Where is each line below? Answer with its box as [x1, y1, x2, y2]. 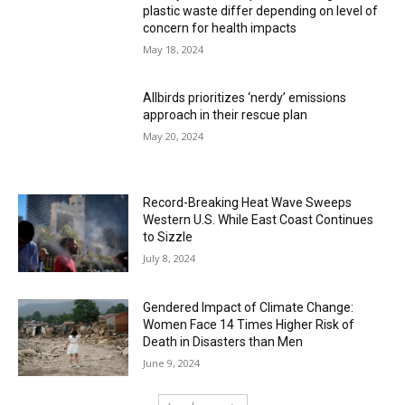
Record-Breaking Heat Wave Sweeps [143, 195, 353, 211]
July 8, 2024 [143, 251, 196, 266]
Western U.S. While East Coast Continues [143, 212, 374, 228]
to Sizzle [143, 230, 193, 245]
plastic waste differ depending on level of [143, 3, 379, 18]
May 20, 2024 [143, 129, 204, 144]
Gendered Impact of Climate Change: [143, 299, 354, 315]
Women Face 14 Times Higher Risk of [143, 316, 355, 332]
